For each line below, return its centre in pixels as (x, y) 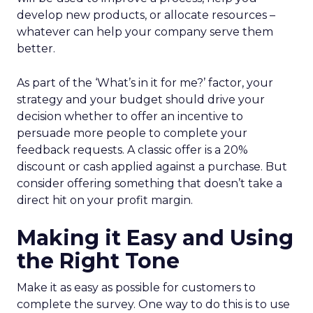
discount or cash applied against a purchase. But (152, 167)
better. (36, 49)
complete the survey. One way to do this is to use (153, 304)
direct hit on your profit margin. (105, 200)
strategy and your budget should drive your (141, 100)
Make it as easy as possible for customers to (136, 287)
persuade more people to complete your (132, 133)
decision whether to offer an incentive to (130, 116)
